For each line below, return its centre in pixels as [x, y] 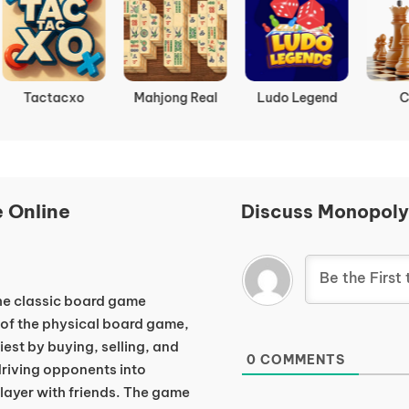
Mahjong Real [146, 98]
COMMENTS [301, 360]
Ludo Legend [267, 98]
